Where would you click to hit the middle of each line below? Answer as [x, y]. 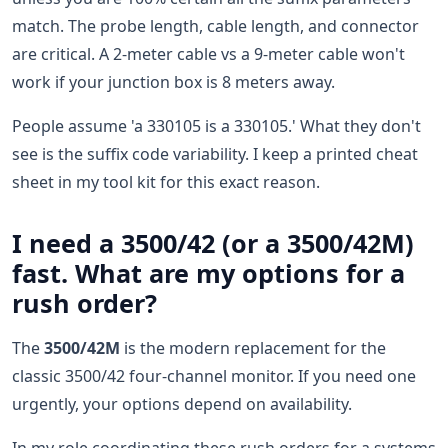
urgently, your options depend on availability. [182, 404]
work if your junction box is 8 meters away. [173, 82]
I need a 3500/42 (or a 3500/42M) [213, 243]
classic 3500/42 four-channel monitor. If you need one [214, 376]
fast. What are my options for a [208, 273]
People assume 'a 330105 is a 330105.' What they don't [216, 126]
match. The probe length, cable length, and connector [215, 26]
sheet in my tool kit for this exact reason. [166, 182]
